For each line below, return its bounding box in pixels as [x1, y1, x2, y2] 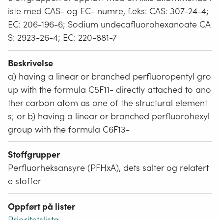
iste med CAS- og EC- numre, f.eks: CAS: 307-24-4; [8, 5, 209, 17]
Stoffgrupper [8, 149, 60, 161]
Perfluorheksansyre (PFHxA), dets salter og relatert [8, 162, 209, 174]
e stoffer [8, 175, 41, 187]
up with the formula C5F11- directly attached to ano [8, 83, 211, 95]
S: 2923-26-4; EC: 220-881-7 [8, 32, 117, 44]
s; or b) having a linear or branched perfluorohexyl [8, 110, 210, 122]
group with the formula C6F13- [8, 123, 130, 135]
